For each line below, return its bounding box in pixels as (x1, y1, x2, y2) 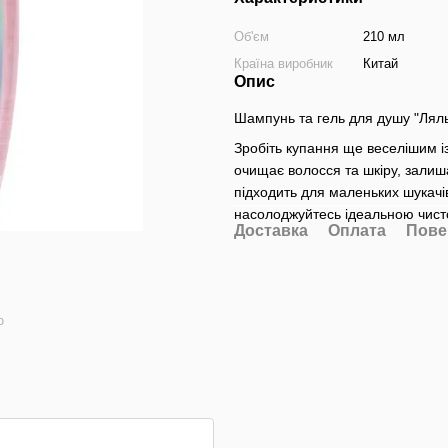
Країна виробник (234, 56, 333, 71)
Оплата (328, 222, 386, 240)
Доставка (234, 222, 308, 240)
